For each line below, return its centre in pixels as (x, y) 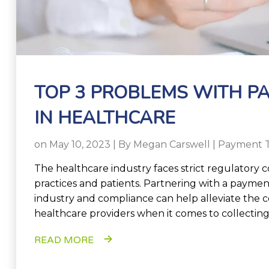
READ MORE (64, 240)
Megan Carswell (172, 144)
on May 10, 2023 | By (84, 144)
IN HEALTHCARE (105, 118)
